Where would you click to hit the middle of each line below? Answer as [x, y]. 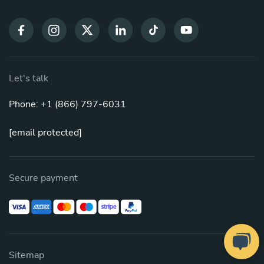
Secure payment [43, 178]
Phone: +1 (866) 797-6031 [67, 105]
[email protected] [45, 133]
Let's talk [29, 79]
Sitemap [27, 255]
